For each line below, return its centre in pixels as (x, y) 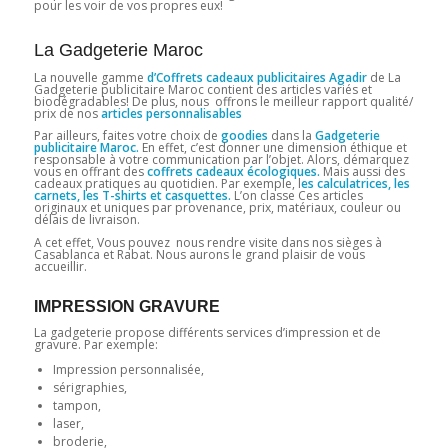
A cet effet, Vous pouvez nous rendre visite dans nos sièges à (207, 242)
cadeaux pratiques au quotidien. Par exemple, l (167, 184)
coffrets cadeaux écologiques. (233, 172)
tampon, (76, 405)
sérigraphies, (89, 387)
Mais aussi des (362, 172)
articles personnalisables (169, 114)
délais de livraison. (86, 220)
